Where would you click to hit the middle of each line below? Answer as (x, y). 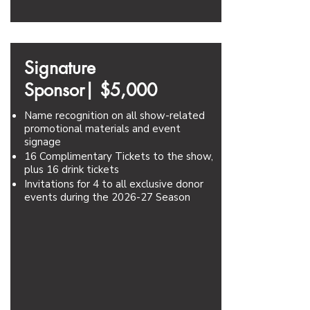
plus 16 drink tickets (72, 170)
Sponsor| (62, 90)
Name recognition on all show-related (115, 116)
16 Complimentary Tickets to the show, (119, 156)
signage (43, 142)
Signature (60, 68)
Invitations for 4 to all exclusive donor (114, 184)
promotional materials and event (102, 129)
